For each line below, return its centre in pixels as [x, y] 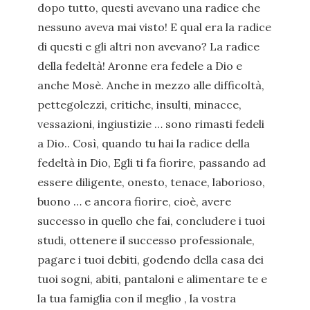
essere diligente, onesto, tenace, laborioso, [151, 182]
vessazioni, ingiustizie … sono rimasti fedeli [151, 124]
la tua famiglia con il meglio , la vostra [137, 298]
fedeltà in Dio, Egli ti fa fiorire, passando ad [152, 163]
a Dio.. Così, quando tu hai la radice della [144, 143]
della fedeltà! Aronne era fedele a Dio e [140, 66]
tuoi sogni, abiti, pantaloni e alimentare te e [152, 279]
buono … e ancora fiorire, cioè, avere [134, 201]
